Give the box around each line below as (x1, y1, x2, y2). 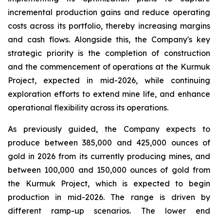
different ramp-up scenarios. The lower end (8, 206, 210, 216)
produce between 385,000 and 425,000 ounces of (8, 138, 210, 147)
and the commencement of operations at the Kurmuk (8, 62, 210, 72)
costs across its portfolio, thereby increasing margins (8, 21, 210, 31)
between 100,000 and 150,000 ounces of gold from (8, 165, 210, 175)
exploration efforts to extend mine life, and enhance (8, 89, 210, 99)
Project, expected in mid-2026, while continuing (8, 75, 210, 85)
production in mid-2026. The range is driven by (8, 192, 210, 202)
